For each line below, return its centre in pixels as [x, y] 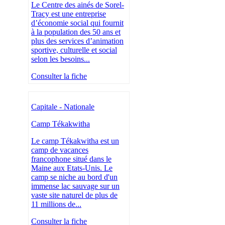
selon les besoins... [61, 59]
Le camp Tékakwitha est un [75, 141]
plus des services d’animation [77, 41]
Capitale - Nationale [63, 107]
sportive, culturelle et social [74, 50]
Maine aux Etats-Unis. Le [72, 168]
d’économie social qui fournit [77, 23]
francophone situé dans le [71, 159]
